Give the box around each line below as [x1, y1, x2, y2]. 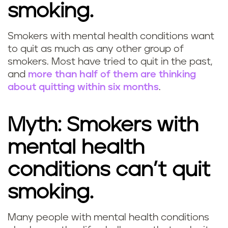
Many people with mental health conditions [8, 213, 209, 223]
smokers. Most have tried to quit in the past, [8, 57, 212, 67]
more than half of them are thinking [28, 70, 196, 80]
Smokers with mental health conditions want [8, 32, 214, 42]
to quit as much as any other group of [8, 44, 184, 54]
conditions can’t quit [8, 160, 210, 181]
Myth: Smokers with [8, 115, 198, 136]
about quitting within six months [8, 82, 159, 93]
